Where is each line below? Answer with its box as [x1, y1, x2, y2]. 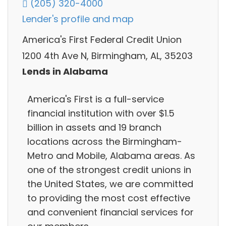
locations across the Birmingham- [27, 135, 182, 148]
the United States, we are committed [27, 177, 193, 190]
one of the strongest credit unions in [27, 163, 191, 176]
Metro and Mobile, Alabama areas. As [27, 149, 195, 162]
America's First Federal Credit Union [22, 33, 182, 46]
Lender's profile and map [22, 13, 134, 26]
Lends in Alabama [22, 65, 108, 78]
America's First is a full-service [27, 92, 164, 105]
